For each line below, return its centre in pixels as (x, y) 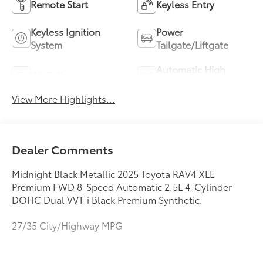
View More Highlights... (64, 99)
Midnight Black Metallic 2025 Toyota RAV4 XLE (114, 174)
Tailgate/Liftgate (192, 45)
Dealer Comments (63, 149)
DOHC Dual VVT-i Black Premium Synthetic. (107, 200)
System (47, 45)
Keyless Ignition (66, 32)
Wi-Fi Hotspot (62, 76)
